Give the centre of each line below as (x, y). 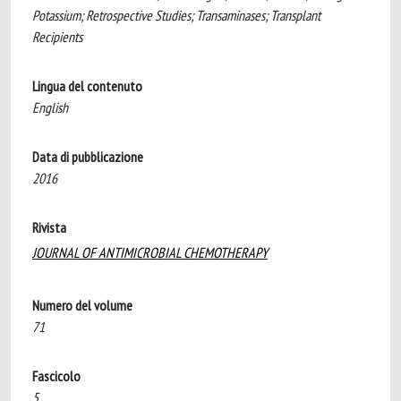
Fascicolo (56, 376)
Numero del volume (82, 305)
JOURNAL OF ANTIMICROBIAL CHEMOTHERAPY (150, 252)
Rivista (49, 227)
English (50, 107)
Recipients (57, 37)
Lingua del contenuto (87, 86)
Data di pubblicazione (88, 157)
